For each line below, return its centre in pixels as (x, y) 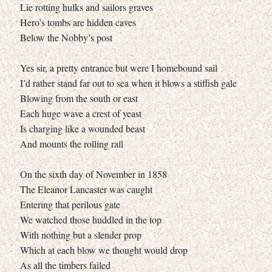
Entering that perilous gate (70, 204)
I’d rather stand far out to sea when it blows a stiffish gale (128, 83)
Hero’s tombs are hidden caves (78, 22)
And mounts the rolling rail (72, 143)
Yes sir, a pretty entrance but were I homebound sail (119, 67)
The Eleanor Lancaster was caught (86, 189)
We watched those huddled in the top (91, 219)
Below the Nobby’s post (66, 37)
